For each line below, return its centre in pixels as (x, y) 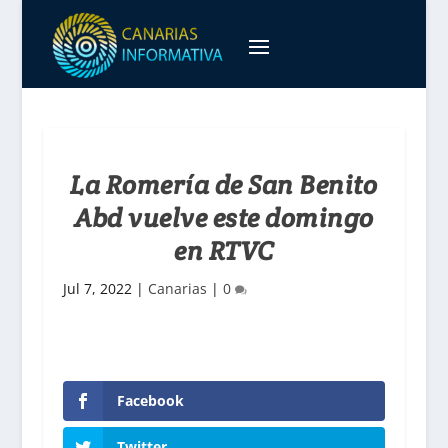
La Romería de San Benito (224, 184)
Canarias (177, 288)
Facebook (150, 400)
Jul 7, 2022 (97, 288)
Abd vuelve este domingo (224, 217)
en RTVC (224, 250)
